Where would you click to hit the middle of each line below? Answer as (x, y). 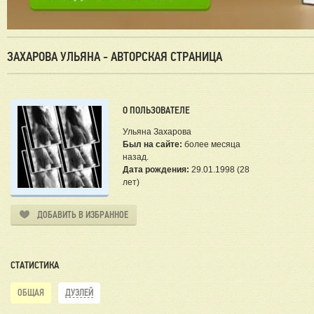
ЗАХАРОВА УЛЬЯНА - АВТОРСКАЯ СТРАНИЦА (115, 57)
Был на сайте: (152, 145)
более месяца (211, 145)
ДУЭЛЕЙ (79, 293)
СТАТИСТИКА (35, 265)
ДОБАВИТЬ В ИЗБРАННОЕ (83, 215)
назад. (136, 157)
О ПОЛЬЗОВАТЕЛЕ (156, 110)
